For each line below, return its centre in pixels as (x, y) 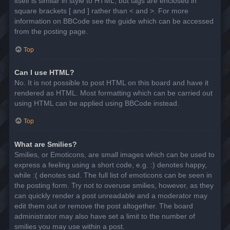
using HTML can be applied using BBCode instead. (97, 103)
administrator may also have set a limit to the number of (105, 216)
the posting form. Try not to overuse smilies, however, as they (114, 185)
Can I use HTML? (44, 72)
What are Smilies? (46, 144)
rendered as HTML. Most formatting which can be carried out (113, 93)
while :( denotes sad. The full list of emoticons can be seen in (113, 175)
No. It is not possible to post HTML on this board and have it (111, 82)
